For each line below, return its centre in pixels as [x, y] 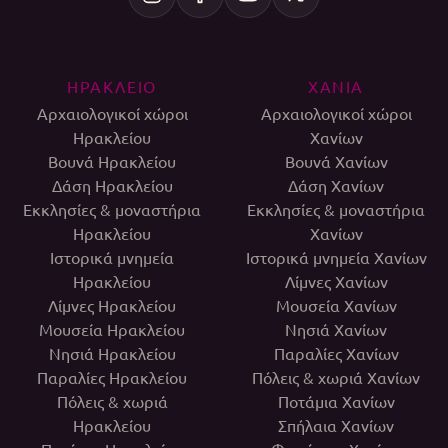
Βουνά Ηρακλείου [112, 161]
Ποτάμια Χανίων [336, 401]
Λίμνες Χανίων [336, 281]
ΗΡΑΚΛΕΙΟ [112, 86]
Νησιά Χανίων [336, 329]
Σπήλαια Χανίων [336, 425]
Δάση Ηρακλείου [112, 185]
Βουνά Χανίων [336, 161]
